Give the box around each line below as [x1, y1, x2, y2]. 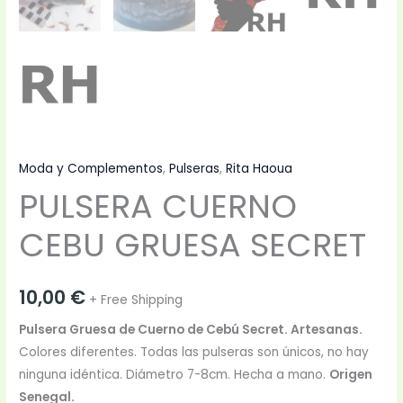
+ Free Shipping [89, 291, 184, 309]
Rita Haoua [226, 159, 293, 177]
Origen [329, 365, 373, 383]
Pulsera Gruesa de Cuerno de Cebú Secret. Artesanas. [19, 320, 363, 338]
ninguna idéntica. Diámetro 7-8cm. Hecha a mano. [19, 365, 330, 383]
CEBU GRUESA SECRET [19, 221, 367, 268]
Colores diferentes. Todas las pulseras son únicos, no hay [19, 343, 370, 361]
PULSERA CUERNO [19, 183, 298, 229]
